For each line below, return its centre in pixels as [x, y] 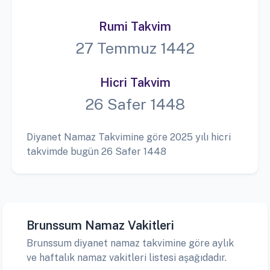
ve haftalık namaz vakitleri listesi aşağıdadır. [127, 258]
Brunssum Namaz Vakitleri [100, 226]
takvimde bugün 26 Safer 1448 [96, 152]
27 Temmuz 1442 [135, 49]
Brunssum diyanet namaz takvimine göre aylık [130, 243]
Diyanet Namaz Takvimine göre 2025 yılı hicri [129, 137]
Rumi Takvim [135, 27]
